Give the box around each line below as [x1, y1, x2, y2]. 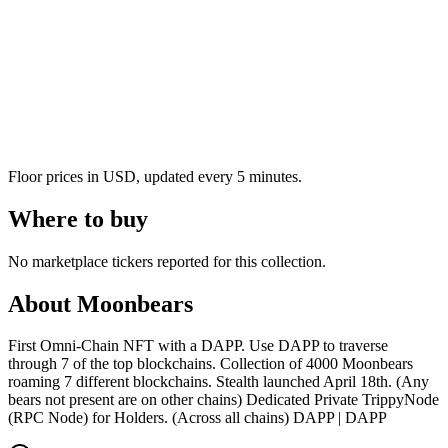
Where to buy [8, 205, 148, 232]
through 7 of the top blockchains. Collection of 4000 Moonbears [8, 355, 413, 373]
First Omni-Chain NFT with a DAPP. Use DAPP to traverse [8, 337, 388, 355]
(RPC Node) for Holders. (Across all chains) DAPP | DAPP [8, 409, 387, 427]
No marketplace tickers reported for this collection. [8, 252, 326, 270]
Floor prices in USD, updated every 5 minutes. [8, 167, 302, 185]
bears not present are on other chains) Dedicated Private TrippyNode [8, 391, 439, 409]
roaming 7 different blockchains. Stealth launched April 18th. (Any [8, 373, 429, 391]
